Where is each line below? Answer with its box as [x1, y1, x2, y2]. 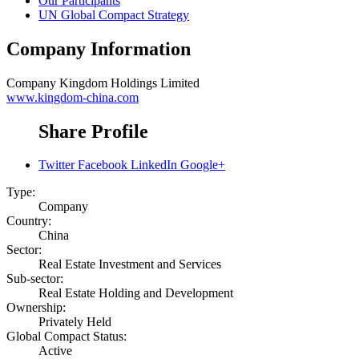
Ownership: [6, 301, 66, 315]
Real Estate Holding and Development [38, 286, 233, 301]
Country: [6, 214, 51, 228]
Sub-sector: [6, 272, 63, 286]
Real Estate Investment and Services [38, 257, 221, 272]
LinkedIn [131, 158, 177, 172]
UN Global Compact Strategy [38, 7, 189, 22]
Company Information [6, 38, 191, 59]
